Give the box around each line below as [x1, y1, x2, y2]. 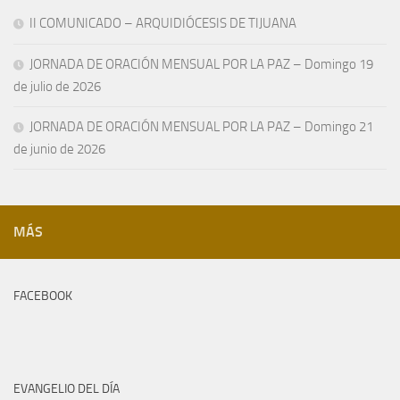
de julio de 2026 [13, 79, 101, 95]
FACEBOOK [13, 288, 72, 304]
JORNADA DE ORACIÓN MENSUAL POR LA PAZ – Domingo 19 [29, 56, 373, 72]
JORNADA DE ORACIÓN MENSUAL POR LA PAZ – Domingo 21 [29, 119, 373, 135]
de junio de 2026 [13, 141, 105, 157]
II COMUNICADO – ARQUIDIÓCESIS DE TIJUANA [29, 15, 296, 31]
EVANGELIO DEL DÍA [13, 381, 120, 396]
